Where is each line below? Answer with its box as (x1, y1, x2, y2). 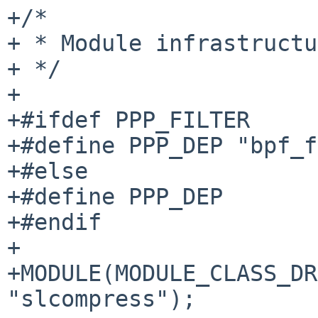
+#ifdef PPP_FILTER (7, 106, 250, 133)
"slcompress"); (7, 285, 196, 312)
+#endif (7, 209, 102, 235)
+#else (7, 158, 88, 184)
